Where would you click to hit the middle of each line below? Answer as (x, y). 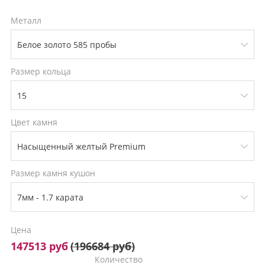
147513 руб (39, 246)
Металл (26, 20)
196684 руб (102, 246)
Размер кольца (41, 71)
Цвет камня (34, 122)
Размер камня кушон (53, 173)
